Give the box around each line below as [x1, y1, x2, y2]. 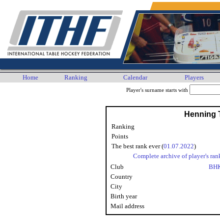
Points [111, 133, 128, 140]
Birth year [110, 192, 137, 200]
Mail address [110, 202, 144, 210]
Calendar [123, 74, 147, 81]
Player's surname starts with [126, 87, 190, 93]
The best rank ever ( [111, 142, 164, 150]
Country [110, 173, 133, 180]
